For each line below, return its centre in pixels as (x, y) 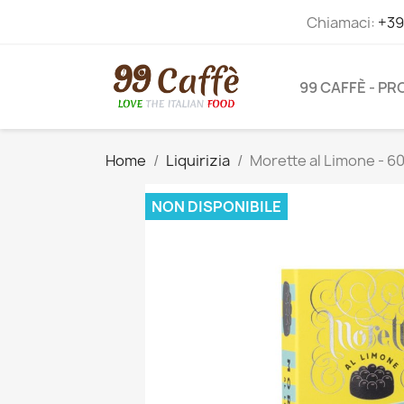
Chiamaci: (342, 23)
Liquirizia (198, 161)
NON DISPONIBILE (216, 207)
